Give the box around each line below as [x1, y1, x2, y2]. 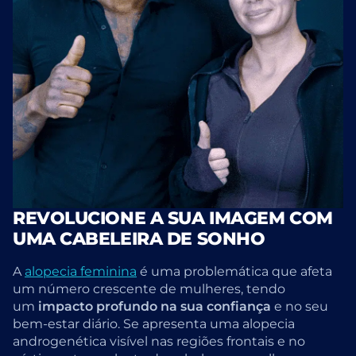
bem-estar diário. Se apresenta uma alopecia [13, 315, 295, 332]
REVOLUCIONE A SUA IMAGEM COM [13, 207, 333, 230]
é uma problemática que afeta [137, 262, 332, 280]
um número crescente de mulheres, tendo [13, 280, 285, 297]
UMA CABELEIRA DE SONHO [13, 228, 265, 250]
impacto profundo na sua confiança [38, 297, 271, 315]
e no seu [271, 297, 328, 315]
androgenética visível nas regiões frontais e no [13, 332, 305, 350]
